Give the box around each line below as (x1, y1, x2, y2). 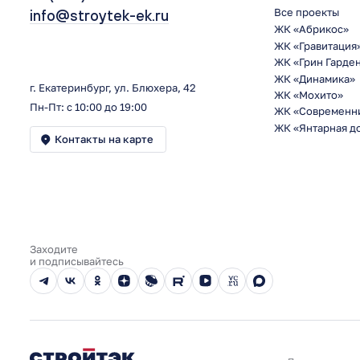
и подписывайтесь (30, 255, 125, 268)
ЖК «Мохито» (273, 88, 343, 101)
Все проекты (273, 6, 339, 18)
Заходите (30, 243, 79, 256)
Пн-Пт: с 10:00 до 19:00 (30, 100, 148, 113)
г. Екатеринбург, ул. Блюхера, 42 (30, 81, 197, 94)
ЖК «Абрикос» (273, 23, 349, 36)
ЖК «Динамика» (273, 72, 355, 85)
